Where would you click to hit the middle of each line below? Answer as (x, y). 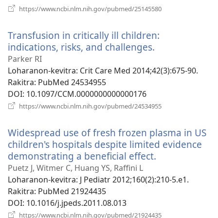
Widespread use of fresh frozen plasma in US (107, 132)
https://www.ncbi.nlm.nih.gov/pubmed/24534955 (90, 106)
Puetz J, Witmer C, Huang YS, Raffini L (75, 168)
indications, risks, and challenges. (81, 47)
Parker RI (25, 59)
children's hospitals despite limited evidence (105, 144)
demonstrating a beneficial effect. (82, 156)
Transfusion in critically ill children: (84, 35)
